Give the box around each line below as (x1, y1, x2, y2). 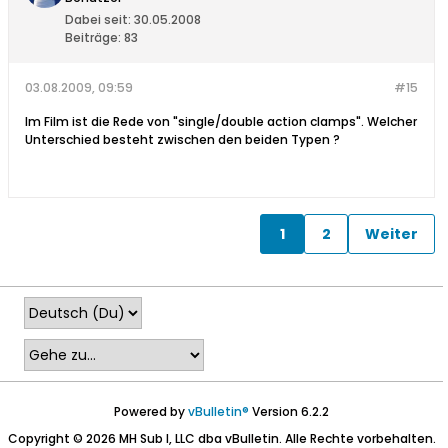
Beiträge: (65, 29, 121, 47)
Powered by (114, 403, 188, 421)
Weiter (365, 223, 418, 244)
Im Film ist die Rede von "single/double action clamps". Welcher (25, 113, 417, 131)
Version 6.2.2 (249, 403, 329, 421)
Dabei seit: (65, 11, 131, 29)
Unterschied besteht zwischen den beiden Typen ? (25, 131, 340, 149)
